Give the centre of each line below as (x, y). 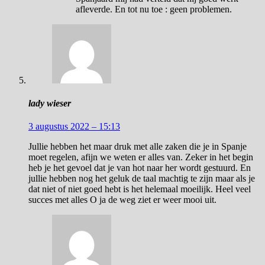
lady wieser (50, 103)
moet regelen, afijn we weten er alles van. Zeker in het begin (141, 157)
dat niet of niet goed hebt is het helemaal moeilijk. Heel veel (140, 189)
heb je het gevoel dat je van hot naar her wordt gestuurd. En (140, 168)
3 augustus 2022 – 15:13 (74, 127)
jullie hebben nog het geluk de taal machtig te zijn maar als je (142, 179)
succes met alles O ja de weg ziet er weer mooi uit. (122, 200)
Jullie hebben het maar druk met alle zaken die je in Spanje (138, 147)
